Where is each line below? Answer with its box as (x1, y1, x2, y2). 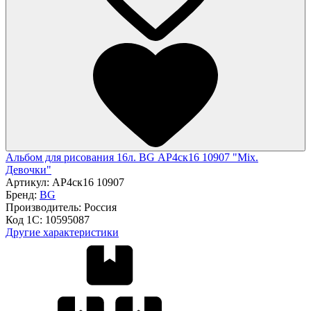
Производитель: (6, 201, 84, 213)
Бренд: (6, 188, 40, 201)
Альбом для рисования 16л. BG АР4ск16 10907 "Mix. (6, 151, 258, 163)
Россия (84, 201, 117, 213)
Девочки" (6, 163, 51, 176)
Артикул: (6, 176, 52, 188)
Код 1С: (6, 213, 45, 226)
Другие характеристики (6, 226, 119, 238)
